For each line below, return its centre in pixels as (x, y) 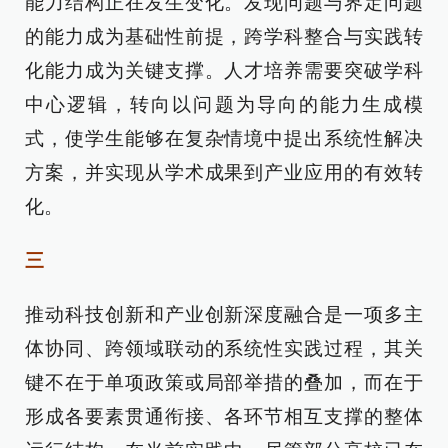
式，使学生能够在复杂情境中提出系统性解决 (224, 138)
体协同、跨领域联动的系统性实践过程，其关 (224, 348)
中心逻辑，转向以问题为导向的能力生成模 (224, 104)
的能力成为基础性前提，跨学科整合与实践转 (224, 36)
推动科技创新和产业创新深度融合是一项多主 (224, 314)
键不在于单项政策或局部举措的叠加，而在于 (224, 382)
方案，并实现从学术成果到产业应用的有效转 (224, 172)
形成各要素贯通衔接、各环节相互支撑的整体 (224, 416)
